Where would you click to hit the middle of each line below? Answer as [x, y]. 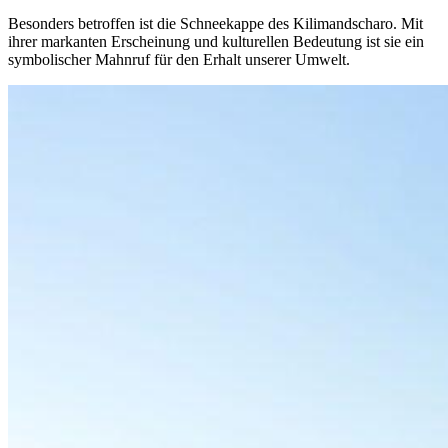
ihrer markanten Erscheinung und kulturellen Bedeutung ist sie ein [216, 41]
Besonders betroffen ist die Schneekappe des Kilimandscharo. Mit [215, 23]
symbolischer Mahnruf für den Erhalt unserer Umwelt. [179, 59]
